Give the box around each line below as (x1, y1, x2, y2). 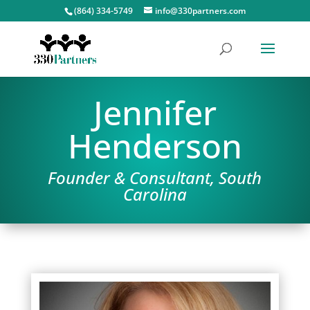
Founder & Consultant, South (48, 166, 262, 189)
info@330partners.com (154, 5, 246, 17)
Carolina (122, 183, 187, 206)
